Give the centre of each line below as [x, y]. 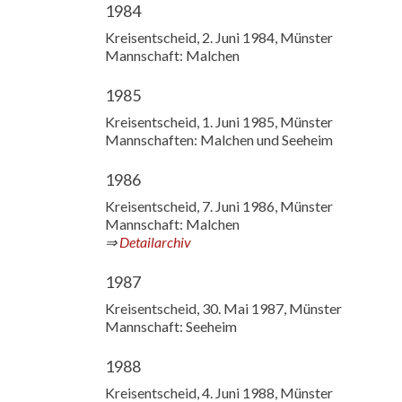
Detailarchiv [155, 242]
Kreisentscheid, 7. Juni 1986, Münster [219, 206]
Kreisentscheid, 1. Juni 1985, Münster [219, 122]
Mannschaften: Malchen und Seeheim [219, 140]
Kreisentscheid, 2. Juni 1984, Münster [219, 37]
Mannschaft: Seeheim [171, 326]
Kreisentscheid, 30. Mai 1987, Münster [223, 308]
